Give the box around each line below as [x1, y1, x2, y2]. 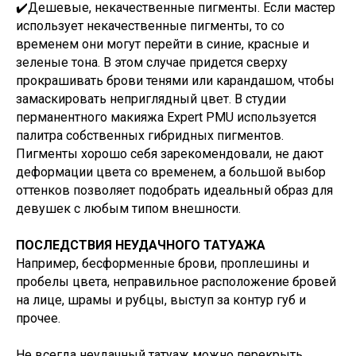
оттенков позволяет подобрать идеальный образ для [16, 183, 333, 198]
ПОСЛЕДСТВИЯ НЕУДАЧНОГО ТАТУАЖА [16, 238, 265, 253]
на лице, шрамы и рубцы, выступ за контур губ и [16, 292, 306, 308]
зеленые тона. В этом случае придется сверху [16, 55, 288, 70]
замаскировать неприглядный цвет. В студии [16, 91, 286, 106]
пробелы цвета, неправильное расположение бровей [16, 274, 336, 289]
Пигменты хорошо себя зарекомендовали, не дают [16, 146, 323, 161]
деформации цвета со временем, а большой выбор [16, 164, 326, 180]
